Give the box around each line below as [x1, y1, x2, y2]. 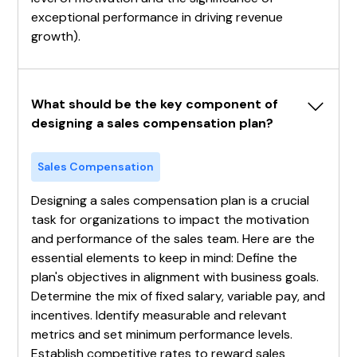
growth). [31, 27, 81, 45]
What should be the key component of [31, 95, 279, 112]
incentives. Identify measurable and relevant [31, 306, 288, 324]
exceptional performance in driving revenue [31, 8, 284, 25]
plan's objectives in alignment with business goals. [31, 268, 320, 285]
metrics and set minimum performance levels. [31, 325, 293, 343]
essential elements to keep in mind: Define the [31, 249, 298, 266]
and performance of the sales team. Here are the [31, 229, 316, 247]
